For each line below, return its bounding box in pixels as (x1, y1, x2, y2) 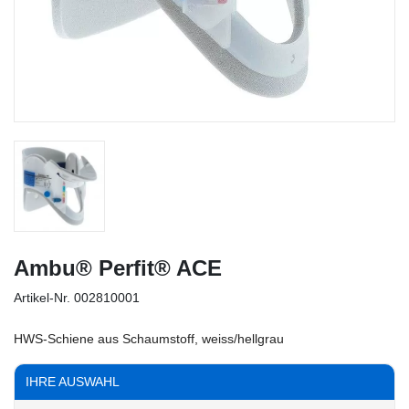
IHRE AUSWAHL (26, 374, 120, 390)
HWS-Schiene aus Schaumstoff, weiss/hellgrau (14, 331, 284, 347)
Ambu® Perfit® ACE (14, 256, 222, 281)
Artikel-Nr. (14, 290, 70, 306)
